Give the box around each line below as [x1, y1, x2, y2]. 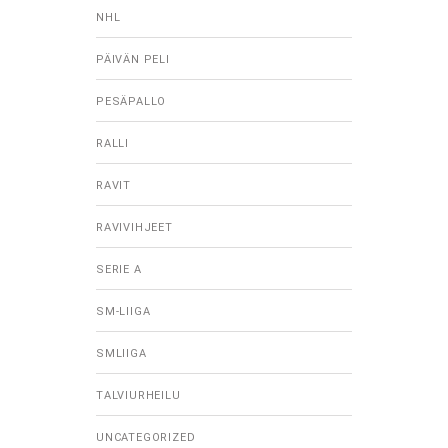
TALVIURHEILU [96, 389, 181, 403]
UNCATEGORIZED [96, 431, 196, 445]
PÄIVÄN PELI [96, 53, 170, 67]
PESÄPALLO [96, 95, 167, 109]
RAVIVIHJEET [96, 221, 173, 235]
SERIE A [96, 263, 142, 277]
